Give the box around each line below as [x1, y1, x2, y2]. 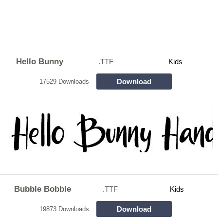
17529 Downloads [39, 77, 89, 85]
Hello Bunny [16, 56, 63, 66]
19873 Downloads [39, 205, 89, 213]
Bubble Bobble [14, 184, 72, 194]
